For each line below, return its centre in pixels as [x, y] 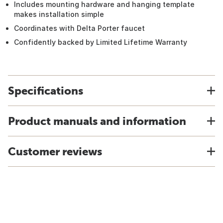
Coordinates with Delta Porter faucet [79, 28]
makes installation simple [59, 14]
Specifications [46, 91]
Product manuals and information [97, 121]
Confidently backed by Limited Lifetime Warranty [101, 42]
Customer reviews [55, 151]
